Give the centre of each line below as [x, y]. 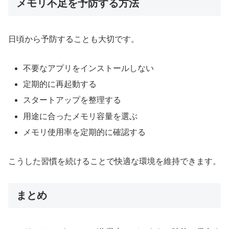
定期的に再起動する [60, 84]
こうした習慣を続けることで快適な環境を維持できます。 [114, 161]
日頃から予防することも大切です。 [74, 39]
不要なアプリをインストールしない [89, 68]
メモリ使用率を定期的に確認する [85, 132]
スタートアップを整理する [72, 100]
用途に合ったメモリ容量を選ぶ [81, 116]
